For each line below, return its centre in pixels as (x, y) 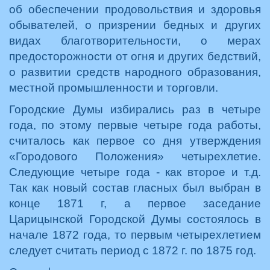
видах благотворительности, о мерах (135, 41)
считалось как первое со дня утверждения (135, 141)
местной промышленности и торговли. (114, 88)
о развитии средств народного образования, (135, 72)
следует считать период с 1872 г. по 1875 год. (133, 250)
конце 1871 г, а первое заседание (135, 203)
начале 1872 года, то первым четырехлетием (135, 235)
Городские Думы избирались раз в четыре (135, 109)
